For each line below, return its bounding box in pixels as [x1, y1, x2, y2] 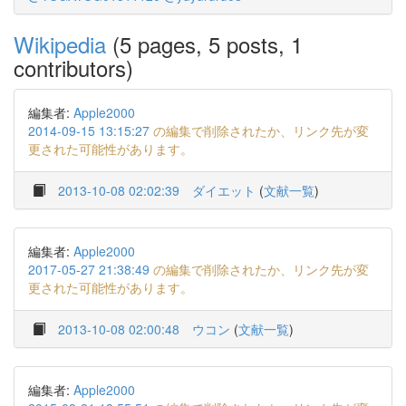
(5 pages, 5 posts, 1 [106, 28, 303, 60]
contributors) [14, 52, 133, 83]
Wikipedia [14, 28, 106, 60]
